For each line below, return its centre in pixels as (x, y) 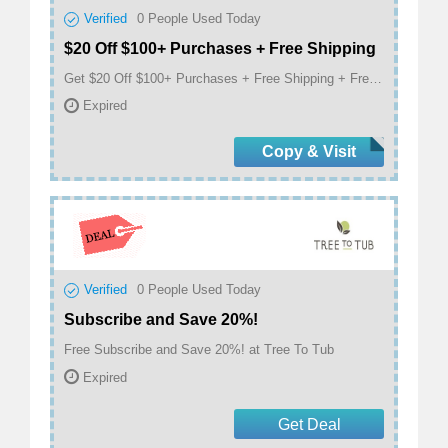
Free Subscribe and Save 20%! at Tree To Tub (199, 350)
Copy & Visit (309, 152)
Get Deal (309, 424)
